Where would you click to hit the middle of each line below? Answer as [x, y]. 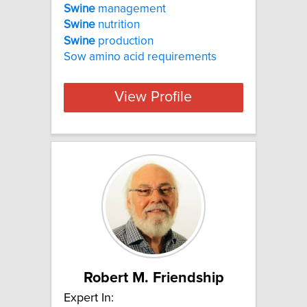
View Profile [153, 98]
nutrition [118, 25]
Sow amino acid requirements [140, 57]
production [124, 41]
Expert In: [89, 298]
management [131, 9]
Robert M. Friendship [153, 278]
